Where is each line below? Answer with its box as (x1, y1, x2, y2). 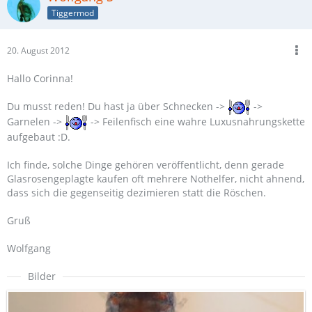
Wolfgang (7, 242, 51, 256)
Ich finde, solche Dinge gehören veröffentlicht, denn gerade (7, 158, 284, 172)
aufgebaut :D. (7, 130, 70, 144)
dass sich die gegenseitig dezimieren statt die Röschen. (7, 186, 266, 200)
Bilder (28, 270, 56, 283)
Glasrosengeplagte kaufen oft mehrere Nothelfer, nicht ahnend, (7, 172, 304, 186)
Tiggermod (52, 6, 94, 19)
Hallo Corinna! (7, 71, 73, 85)
